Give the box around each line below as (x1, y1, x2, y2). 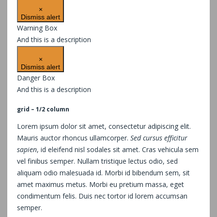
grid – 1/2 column (17, 105, 69, 113)
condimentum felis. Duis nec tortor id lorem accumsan (17, 191, 187, 201)
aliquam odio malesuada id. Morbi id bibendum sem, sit (17, 168, 190, 177)
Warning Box (17, 23, 57, 32)
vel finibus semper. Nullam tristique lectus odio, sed (17, 156, 178, 166)
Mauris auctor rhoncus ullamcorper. (17, 133, 130, 142)
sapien (17, 144, 37, 154)
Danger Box (17, 73, 55, 82)
